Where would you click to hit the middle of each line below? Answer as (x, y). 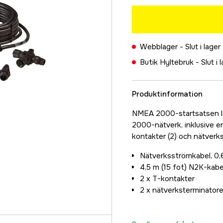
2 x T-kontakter (167, 179)
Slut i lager (203, 47)
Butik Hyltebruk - (170, 62)
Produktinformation (167, 94)
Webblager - (163, 47)
